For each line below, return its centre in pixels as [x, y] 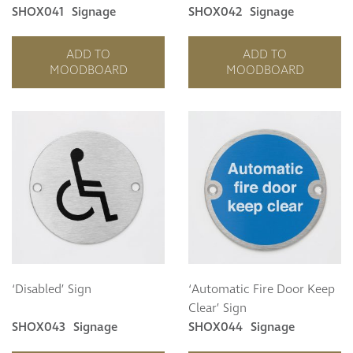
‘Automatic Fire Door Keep [262, 290]
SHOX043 [39, 327]
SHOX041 [38, 12]
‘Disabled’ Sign [52, 290]
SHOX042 [215, 12]
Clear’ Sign [217, 308]
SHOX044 [216, 327]
